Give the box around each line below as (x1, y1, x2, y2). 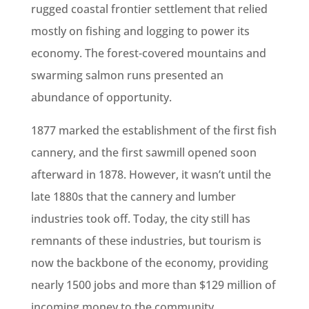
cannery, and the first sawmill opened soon (30, 145, 257, 161)
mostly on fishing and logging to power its (30, 23, 250, 39)
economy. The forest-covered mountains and (30, 46, 266, 61)
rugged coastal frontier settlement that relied (30, 1, 268, 17)
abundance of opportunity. (30, 90, 172, 106)
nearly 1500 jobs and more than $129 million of (30, 277, 276, 293)
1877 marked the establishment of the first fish (30, 123, 277, 139)
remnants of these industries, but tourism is (30, 233, 261, 249)
